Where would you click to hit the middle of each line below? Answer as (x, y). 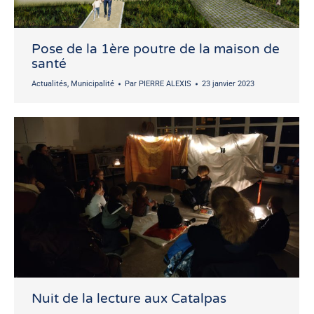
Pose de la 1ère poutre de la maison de (156, 49)
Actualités (49, 84)
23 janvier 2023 (228, 84)
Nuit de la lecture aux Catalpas (129, 299)
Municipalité (93, 84)
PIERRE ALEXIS (165, 84)
